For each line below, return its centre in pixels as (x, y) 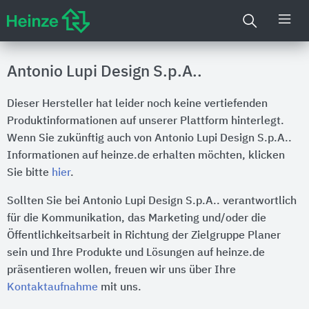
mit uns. (120, 288)
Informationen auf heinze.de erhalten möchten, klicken (146, 156)
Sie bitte (29, 173)
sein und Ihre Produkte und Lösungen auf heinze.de (136, 253)
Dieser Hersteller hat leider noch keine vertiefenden (137, 104)
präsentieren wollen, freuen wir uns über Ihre (121, 270)
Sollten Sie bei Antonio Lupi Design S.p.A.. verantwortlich (152, 201)
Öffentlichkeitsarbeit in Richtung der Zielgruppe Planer (144, 236)
